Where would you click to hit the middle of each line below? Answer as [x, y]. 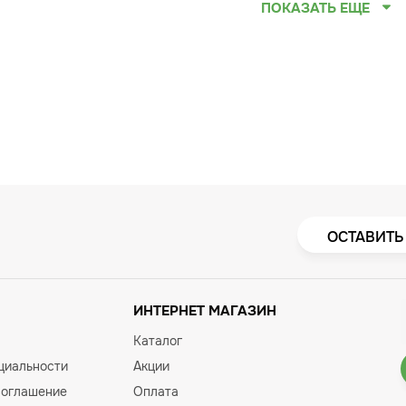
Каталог [157, 341]
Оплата [155, 391]
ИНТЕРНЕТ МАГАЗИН [204, 311]
